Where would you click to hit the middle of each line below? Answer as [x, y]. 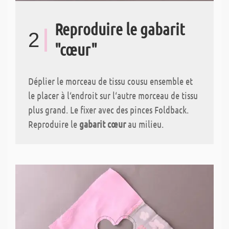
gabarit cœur [102, 124]
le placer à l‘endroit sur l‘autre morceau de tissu [113, 96]
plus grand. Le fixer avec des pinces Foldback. [108, 110]
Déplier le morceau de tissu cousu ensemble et [110, 81]
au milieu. [145, 124]
